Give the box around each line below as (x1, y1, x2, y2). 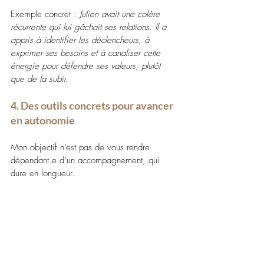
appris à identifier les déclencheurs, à (11, 34, 152, 46)
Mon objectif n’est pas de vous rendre (11, 141, 153, 153)
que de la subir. (11, 72, 68, 85)
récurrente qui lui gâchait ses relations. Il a (11, 21, 169, 33)
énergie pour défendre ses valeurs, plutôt (11, 60, 163, 72)
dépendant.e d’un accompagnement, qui (11, 154, 163, 166)
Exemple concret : (11, 8, 80, 20)
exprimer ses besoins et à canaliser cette (11, 47, 163, 59)
